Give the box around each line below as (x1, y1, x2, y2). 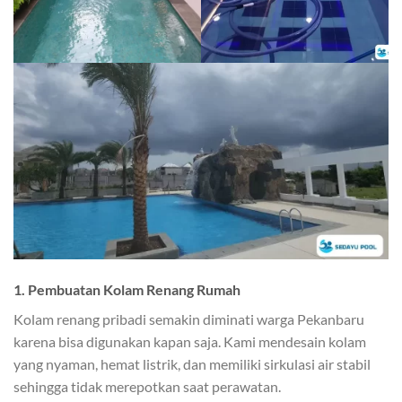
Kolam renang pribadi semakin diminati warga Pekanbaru (13, 310, 364, 328)
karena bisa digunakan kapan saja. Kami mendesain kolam (13, 332, 366, 350)
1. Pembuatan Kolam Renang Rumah (13, 280, 240, 298)
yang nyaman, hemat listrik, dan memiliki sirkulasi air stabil (13, 354, 371, 372)
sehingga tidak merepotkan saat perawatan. (13, 377, 281, 395)
